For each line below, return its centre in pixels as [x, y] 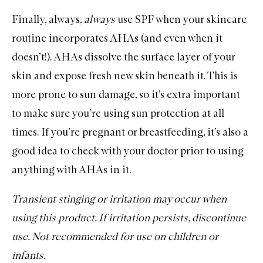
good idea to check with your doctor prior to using [128, 151]
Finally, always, [48, 20]
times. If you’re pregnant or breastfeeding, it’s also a [130, 132]
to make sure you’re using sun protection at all [118, 114]
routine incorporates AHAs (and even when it [117, 38]
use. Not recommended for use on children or [115, 237]
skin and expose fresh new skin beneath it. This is [125, 76]
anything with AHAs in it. [72, 170]
